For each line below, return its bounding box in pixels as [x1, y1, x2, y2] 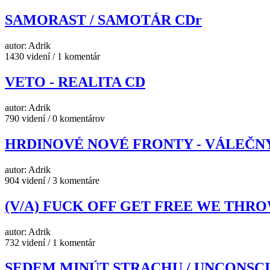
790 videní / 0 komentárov [5, 113, 105, 124]
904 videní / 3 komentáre [5, 175, 99, 186]
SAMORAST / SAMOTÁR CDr [5, 12, 202, 28]
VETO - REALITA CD [5, 74, 145, 90]
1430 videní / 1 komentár [5, 51, 100, 62]
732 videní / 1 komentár [5, 237, 95, 248]
